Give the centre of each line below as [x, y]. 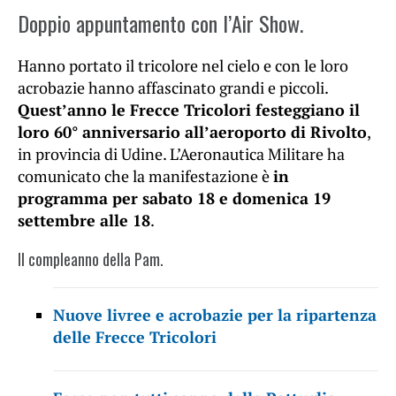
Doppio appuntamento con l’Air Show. [160, 23]
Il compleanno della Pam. [91, 259]
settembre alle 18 [84, 221]
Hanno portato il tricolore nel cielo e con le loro [183, 66]
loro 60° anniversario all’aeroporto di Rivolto [192, 132]
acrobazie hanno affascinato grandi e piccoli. [173, 88]
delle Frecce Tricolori [135, 337]
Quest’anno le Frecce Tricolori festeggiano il [189, 110]
